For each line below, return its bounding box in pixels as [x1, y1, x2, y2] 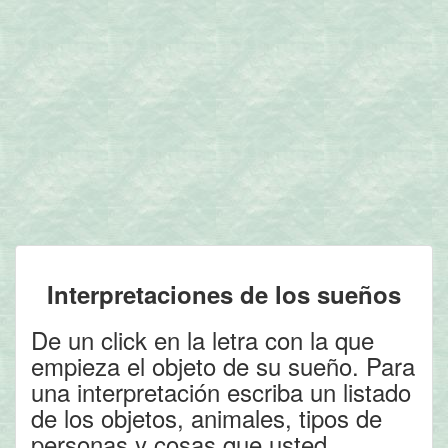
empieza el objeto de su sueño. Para [31, 348, 415, 383]
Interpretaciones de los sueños [47, 277, 401, 311]
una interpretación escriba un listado [31, 374, 411, 409]
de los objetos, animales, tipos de [31, 400, 382, 435]
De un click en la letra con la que [31, 322, 374, 357]
